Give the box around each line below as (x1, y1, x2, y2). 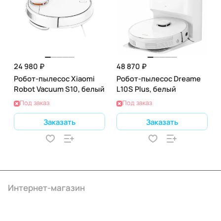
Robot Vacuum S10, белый (14, 84, 105, 94)
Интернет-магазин (8, 182, 85, 193)
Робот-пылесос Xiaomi (14, 74, 95, 83)
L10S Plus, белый (116, 84, 176, 94)
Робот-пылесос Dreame (116, 74, 201, 83)
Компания (8, 201, 48, 213)
